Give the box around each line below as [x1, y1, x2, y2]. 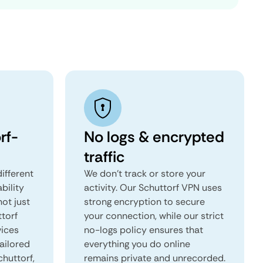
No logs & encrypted [84, 127, 224, 147]
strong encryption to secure [84, 195, 205, 208]
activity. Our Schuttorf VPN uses [84, 181, 222, 194]
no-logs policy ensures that [84, 224, 203, 236]
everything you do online [84, 238, 190, 250]
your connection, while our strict [84, 210, 224, 222]
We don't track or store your [84, 167, 205, 180]
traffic [84, 147, 124, 167]
